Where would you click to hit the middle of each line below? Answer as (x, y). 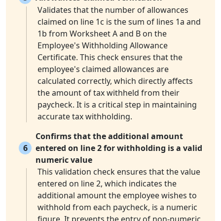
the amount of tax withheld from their (109, 93)
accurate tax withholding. (85, 117)
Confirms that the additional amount (109, 136)
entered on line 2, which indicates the (107, 184)
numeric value (64, 160)
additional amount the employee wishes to (117, 196)
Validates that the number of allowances (113, 10)
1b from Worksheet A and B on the (102, 34)
